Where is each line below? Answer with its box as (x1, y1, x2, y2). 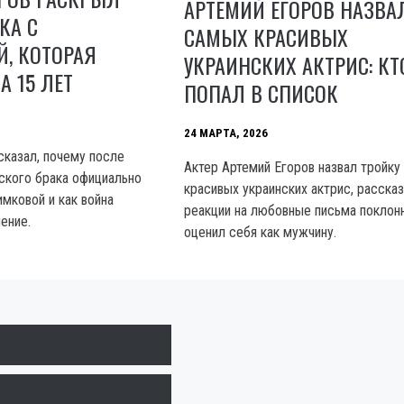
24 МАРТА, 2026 (184, 126, 269, 141)
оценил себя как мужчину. (184, 223, 337, 241)
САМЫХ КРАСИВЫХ (184, 20, 349, 53)
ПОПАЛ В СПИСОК (184, 76, 339, 109)
